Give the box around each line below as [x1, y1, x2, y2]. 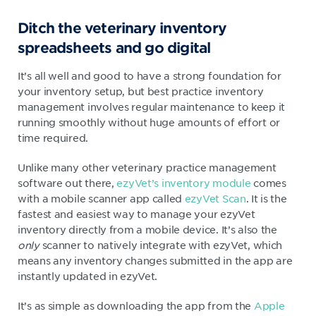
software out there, [18, 176, 117, 189]
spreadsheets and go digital [18, 38, 211, 56]
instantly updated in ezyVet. [18, 269, 158, 282]
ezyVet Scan [184, 191, 246, 205]
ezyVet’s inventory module [116, 176, 251, 189]
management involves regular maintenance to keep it [18, 99, 286, 113]
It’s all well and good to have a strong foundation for [18, 68, 281, 82]
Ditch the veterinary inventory [18, 18, 226, 36]
